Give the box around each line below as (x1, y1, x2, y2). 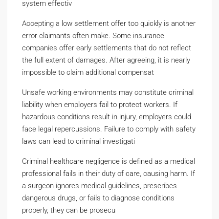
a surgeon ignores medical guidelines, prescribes (22, 181, 177, 190)
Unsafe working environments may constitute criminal (22, 88, 194, 97)
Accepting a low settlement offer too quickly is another (22, 19, 196, 28)
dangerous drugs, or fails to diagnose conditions (22, 193, 175, 202)
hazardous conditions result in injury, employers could (22, 112, 191, 121)
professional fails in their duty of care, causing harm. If (22, 169, 195, 178)
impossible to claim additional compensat (22, 67, 154, 77)
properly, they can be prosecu (22, 205, 115, 215)
